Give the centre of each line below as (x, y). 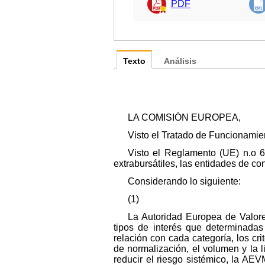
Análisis (180, 61)
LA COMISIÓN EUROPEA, (184, 117)
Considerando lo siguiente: (184, 181)
